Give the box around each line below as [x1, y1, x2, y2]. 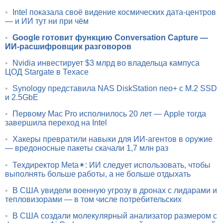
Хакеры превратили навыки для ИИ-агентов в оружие [12, 134, 213, 143]
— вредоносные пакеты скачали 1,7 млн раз [5, 143, 168, 152]
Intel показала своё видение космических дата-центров [12, 7, 216, 16]
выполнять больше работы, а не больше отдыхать [5, 169, 191, 178]
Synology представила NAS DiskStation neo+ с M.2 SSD [12, 84, 217, 93]
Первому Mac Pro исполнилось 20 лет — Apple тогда [12, 109, 206, 118]
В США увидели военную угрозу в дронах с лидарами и [12, 186, 217, 195]
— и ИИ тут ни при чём [5, 16, 89, 25]
